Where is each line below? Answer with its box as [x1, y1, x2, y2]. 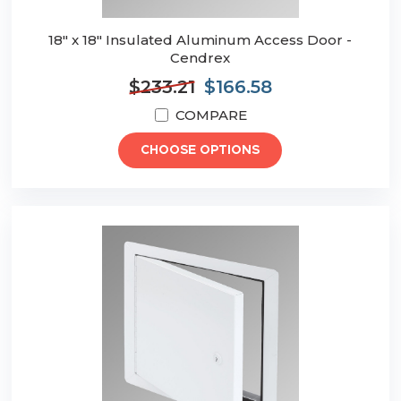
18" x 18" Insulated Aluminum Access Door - [48, 31, 353, 49]
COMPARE [175, 107, 247, 124]
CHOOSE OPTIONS [141, 144, 260, 158]
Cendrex [170, 49, 231, 67]
